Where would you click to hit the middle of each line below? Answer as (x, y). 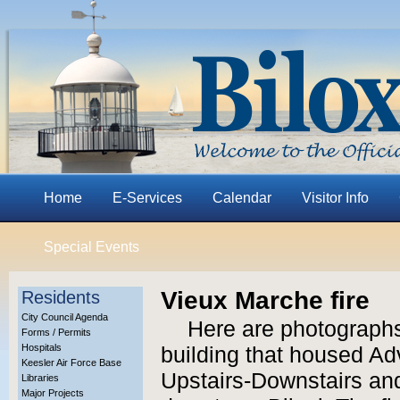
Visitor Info (335, 198)
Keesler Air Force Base (71, 362)
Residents (61, 297)
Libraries (40, 378)
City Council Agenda (65, 317)
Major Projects (53, 393)
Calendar (242, 198)
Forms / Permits (56, 332)
